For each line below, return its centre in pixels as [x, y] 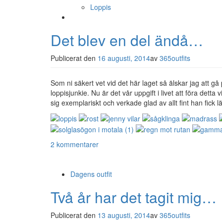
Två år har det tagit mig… [134, 197]
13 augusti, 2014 [124, 215]
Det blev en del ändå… [127, 40]
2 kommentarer [75, 144]
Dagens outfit [91, 174]
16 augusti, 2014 [124, 58]
